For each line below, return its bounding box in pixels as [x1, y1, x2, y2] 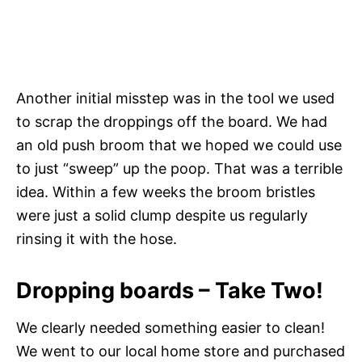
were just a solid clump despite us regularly [16, 206, 308, 224]
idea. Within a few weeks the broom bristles [16, 183, 315, 200]
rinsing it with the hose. [16, 229, 177, 247]
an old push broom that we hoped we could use [16, 136, 342, 154]
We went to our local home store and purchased [16, 342, 345, 360]
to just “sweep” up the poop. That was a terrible [16, 159, 343, 177]
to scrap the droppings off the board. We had [16, 112, 327, 130]
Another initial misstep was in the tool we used [16, 89, 335, 107]
